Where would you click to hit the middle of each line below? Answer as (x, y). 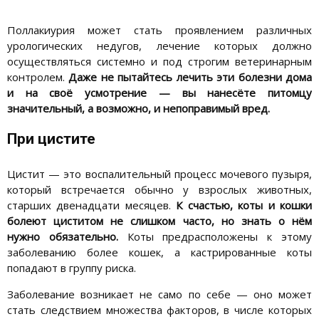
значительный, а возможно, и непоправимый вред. (138, 109)
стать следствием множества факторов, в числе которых (159, 310)
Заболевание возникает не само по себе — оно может (159, 294)
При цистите (51, 139)
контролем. (38, 77)
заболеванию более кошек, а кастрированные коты (159, 252)
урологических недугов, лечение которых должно (159, 46)
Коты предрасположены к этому (215, 237)
